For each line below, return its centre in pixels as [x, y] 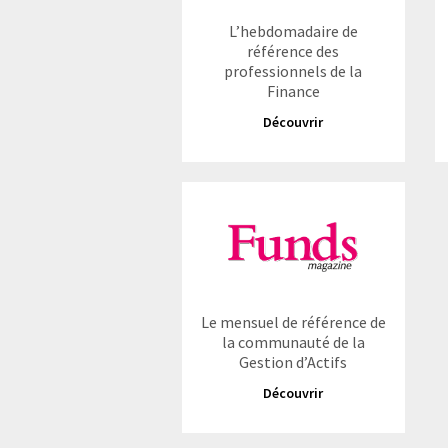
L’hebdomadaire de [293, 31]
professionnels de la [293, 71]
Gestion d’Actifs [293, 362]
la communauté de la [293, 342]
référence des [293, 51]
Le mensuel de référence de [293, 322]
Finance [293, 91]
